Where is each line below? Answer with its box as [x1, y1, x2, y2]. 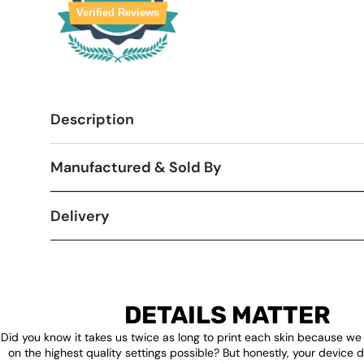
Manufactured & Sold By [50, 158, 222, 177]
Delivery [50, 206, 110, 226]
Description [50, 110, 134, 129]
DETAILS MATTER [124, 301, 331, 330]
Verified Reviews [76, 6, 159, 19]
